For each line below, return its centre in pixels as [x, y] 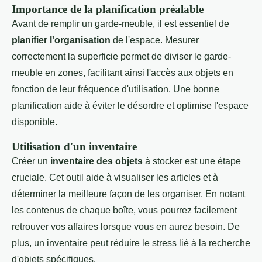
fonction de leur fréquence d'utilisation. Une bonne [116, 89]
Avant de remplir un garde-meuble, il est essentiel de [120, 23]
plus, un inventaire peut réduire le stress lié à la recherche [131, 243]
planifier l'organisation [61, 40]
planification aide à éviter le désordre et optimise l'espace [130, 105]
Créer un [31, 161]
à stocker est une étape [192, 161]
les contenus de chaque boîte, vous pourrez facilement [124, 210]
